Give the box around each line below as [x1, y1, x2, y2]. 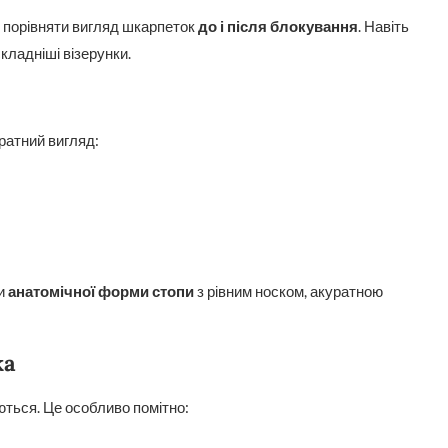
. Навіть [358, 17, 409, 35]
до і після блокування [198, 17, 358, 35]
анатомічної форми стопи [8, 282, 194, 300]
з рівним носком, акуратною [194, 282, 383, 300]
